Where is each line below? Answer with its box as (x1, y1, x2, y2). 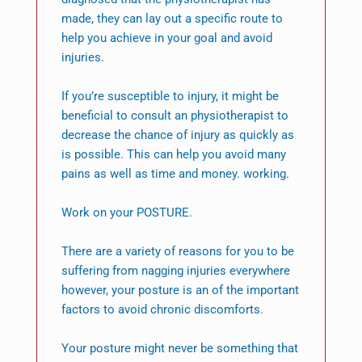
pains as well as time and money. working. (61, 166, 289, 182)
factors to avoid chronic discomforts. (61, 302, 263, 318)
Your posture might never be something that (61, 341, 298, 356)
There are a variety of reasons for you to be (61, 244, 294, 259)
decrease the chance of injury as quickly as (61, 128, 294, 143)
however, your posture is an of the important (61, 283, 299, 298)
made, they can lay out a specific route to (61, 11, 283, 27)
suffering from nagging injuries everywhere (61, 263, 290, 279)
